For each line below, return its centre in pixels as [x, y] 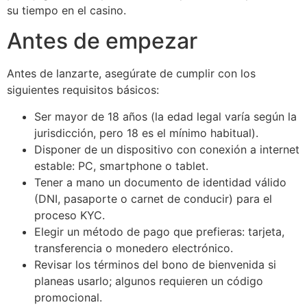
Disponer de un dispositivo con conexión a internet [167, 149]
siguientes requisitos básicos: [83, 90]
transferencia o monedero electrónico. [134, 248]
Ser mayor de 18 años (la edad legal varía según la [165, 116]
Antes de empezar [102, 41]
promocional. [68, 297]
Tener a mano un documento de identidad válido [160, 182]
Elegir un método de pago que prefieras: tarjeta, [159, 231]
